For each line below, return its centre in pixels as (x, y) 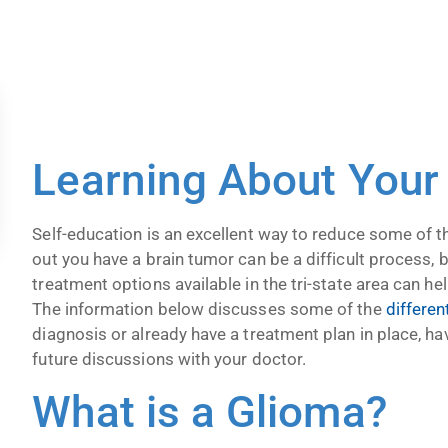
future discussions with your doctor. (169, 358)
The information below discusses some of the (209, 308)
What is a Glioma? (209, 412)
